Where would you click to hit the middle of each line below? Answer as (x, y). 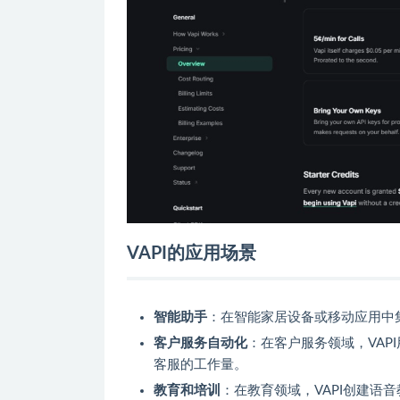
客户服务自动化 (200, 344)
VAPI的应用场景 (192, 254)
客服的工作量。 (200, 365)
